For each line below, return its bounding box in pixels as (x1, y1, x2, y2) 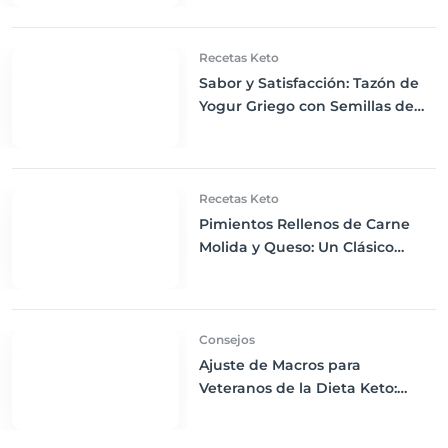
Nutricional (198, 425, 280, 443)
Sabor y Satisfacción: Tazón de (198, 74, 419, 92)
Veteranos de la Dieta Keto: (198, 379, 397, 397)
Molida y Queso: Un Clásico (198, 238, 394, 256)
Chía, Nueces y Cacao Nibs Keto (198, 120, 428, 138)
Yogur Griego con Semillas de (198, 97, 414, 115)
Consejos (198, 332, 255, 347)
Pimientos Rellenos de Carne (198, 215, 410, 233)
